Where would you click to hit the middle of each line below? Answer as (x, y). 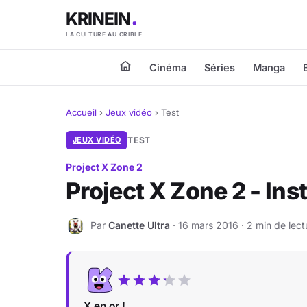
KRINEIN (99, 19)
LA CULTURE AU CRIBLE (104, 34)
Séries (220, 67)
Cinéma (168, 67)
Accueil (81, 112)
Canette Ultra (139, 225)
